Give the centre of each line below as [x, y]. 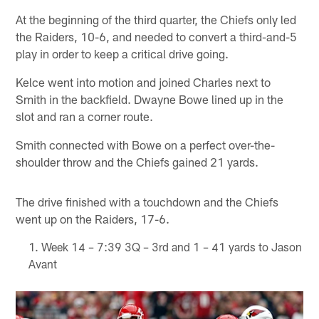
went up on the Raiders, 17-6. [93, 219]
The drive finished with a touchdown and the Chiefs [147, 202]
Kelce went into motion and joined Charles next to [143, 82]
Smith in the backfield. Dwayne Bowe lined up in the [150, 99]
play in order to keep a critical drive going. [122, 54]
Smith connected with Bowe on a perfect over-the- [146, 145]
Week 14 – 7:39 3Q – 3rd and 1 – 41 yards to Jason [171, 247]
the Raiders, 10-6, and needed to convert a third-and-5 [157, 37]
